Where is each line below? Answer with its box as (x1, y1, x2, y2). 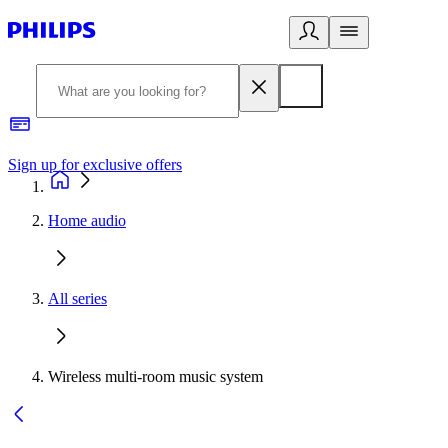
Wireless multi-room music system (48, 368, 263, 385)
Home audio (48, 212, 126, 229)
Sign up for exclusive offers (8, 156, 182, 173)
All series (48, 290, 107, 307)
